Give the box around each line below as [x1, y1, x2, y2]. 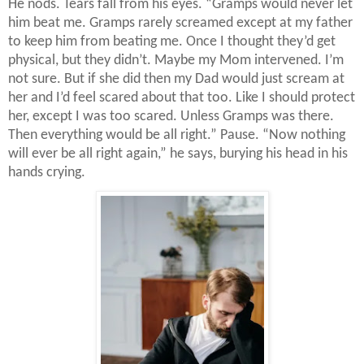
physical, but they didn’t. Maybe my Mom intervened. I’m [8, 53, 344, 69]
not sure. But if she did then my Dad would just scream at [8, 71, 344, 88]
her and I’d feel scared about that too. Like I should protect [8, 90, 355, 106]
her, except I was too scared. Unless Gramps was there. [8, 109, 334, 125]
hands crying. [8, 165, 85, 181]
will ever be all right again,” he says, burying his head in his [8, 146, 348, 162]
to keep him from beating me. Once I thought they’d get [8, 34, 336, 50]
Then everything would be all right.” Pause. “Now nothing [8, 128, 345, 144]
